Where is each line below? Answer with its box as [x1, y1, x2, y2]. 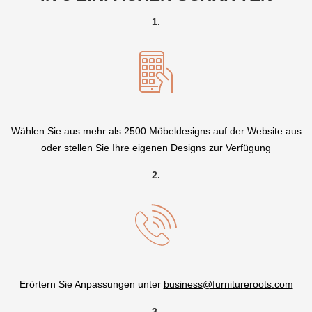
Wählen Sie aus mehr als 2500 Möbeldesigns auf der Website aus [10, 125, 302, 136]
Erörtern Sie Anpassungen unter [19, 279, 164, 290]
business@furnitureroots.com [163, 279, 293, 290]
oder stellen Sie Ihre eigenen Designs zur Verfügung [41, 142, 271, 153]
